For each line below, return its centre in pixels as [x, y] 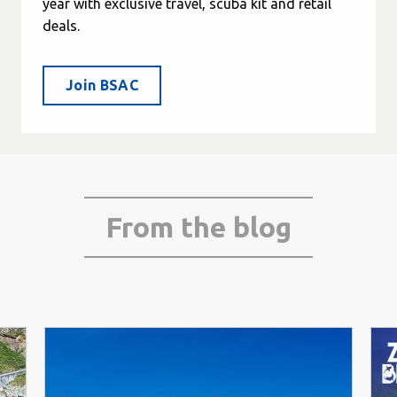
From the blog [198, 226]
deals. [61, 26]
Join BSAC [102, 86]
